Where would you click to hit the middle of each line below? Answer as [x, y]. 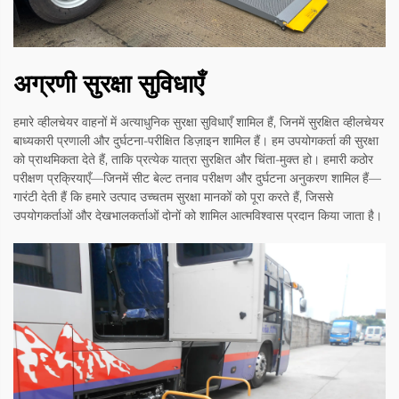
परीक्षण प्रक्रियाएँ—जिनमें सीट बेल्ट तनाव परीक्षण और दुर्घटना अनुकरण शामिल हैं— [197, 178]
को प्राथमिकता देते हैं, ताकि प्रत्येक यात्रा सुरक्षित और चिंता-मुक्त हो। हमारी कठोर [193, 159]
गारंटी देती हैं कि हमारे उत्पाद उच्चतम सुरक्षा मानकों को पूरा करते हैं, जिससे [173, 196]
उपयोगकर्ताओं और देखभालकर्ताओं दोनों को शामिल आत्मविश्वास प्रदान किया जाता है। [198, 215]
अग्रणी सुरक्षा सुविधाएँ [109, 83]
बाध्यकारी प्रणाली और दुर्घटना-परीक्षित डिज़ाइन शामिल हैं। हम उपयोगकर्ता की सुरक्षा [196, 140]
